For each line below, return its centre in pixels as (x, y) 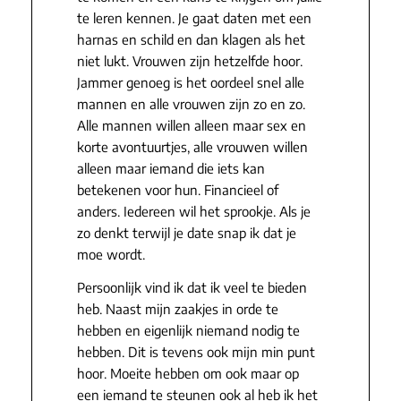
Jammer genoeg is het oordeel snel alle (190, 83)
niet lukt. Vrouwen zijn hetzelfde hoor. (189, 61)
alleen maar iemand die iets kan (171, 169)
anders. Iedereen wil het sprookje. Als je (193, 212)
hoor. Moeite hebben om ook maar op (188, 374)
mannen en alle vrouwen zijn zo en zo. (191, 104)
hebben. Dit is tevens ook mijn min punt (196, 352)
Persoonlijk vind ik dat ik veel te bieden (192, 288)
